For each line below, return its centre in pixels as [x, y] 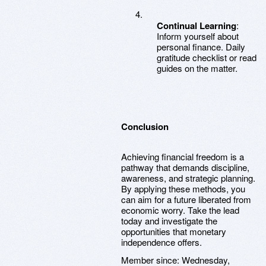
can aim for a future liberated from [186, 199]
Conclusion [145, 126]
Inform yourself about [198, 36]
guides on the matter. [197, 68]
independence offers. [161, 242]
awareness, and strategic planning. [188, 178]
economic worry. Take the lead [180, 210]
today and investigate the [169, 221]
